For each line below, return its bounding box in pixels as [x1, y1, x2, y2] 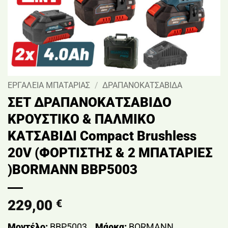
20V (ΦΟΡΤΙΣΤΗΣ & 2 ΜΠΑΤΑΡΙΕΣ [8, 145, 213, 160]
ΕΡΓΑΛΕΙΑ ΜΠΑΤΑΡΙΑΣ [8, 80, 90, 91]
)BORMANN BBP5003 [8, 162, 137, 177]
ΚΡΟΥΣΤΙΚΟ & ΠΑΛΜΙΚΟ [8, 111, 155, 127]
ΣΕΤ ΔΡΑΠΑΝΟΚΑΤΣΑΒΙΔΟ [8, 95, 172, 110]
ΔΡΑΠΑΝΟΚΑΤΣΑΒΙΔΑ [102, 80, 183, 91]
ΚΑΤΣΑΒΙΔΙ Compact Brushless [8, 128, 196, 144]
